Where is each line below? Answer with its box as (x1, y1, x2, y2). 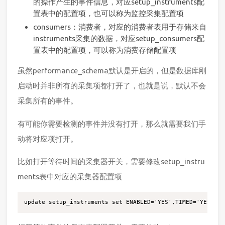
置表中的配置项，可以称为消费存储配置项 (33, 45, 176, 54)
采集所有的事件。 (18, 96, 78, 105)
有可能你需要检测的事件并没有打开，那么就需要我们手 (18, 119, 206, 128)
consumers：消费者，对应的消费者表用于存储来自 (33, 22, 206, 31)
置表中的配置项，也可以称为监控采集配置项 (33, 9, 184, 18)
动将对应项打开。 (18, 134, 78, 143)
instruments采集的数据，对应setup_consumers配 (33, 34, 204, 43)
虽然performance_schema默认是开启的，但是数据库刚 (18, 66, 206, 75)
